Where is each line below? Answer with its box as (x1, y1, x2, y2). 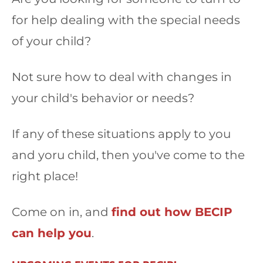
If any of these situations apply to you (12, 126, 231, 141)
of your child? (12, 33, 91, 48)
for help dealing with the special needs (12, 12, 240, 27)
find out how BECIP (112, 204, 232, 219)
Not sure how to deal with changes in (12, 69, 232, 84)
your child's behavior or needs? (12, 90, 194, 105)
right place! (12, 168, 78, 183)
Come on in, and (12, 204, 112, 219)
